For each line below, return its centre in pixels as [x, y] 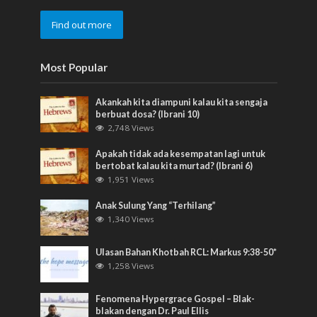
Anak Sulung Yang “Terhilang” [156, 206]
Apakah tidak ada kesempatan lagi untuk [181, 154]
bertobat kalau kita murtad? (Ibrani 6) [174, 166]
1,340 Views [131, 219]
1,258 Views [131, 266]
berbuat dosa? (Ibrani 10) [148, 115]
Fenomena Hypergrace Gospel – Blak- [175, 299]
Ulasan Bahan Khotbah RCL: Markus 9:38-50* [186, 253]
